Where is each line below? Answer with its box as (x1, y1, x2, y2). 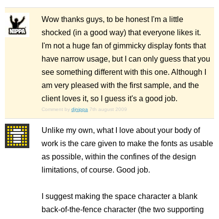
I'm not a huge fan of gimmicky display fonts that (42, 42, 206, 50)
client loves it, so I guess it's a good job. (42, 94, 177, 103)
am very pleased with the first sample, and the (42, 81, 199, 90)
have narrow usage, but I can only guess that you (42, 55, 210, 64)
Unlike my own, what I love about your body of (42, 126, 200, 135)
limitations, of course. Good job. (42, 166, 150, 175)
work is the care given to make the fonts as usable (42, 139, 213, 148)
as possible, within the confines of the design (42, 153, 196, 161)
